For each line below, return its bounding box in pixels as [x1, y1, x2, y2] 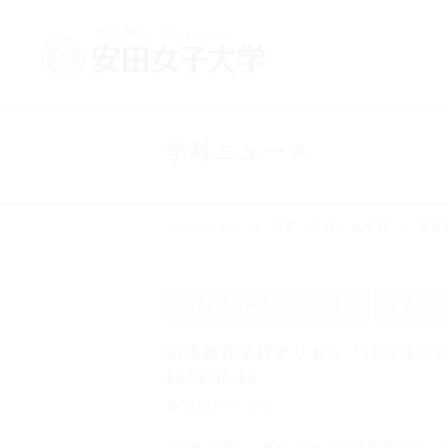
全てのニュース [181, 299, 273, 311]
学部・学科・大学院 [272, 221, 390, 233]
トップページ [166, 221, 245, 233]
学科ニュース [166, 139, 314, 164]
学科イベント [182, 399, 279, 414]
